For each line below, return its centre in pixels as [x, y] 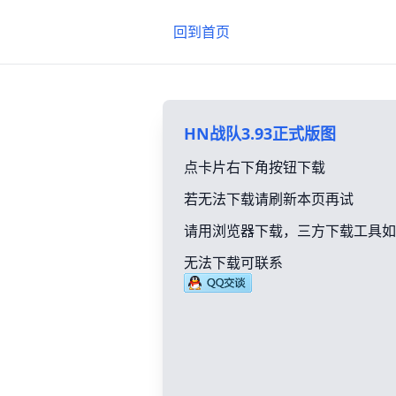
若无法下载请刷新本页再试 [269, 199]
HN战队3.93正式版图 [260, 133]
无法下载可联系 [233, 263]
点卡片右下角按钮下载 [255, 167]
